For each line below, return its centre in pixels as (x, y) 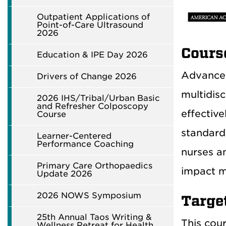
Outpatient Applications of (93, 17)
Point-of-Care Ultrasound (90, 25)
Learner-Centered (74, 136)
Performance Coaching (85, 144)
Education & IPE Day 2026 (92, 55)
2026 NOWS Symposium (89, 195)
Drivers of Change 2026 (87, 76)
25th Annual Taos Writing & (94, 217)
